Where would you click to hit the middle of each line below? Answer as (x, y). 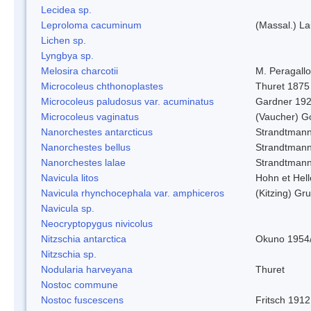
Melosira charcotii (79, 70)
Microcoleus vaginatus (90, 116)
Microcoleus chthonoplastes (102, 86)
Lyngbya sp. (67, 55)
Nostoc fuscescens (82, 300)
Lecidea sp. (66, 9)
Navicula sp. (68, 208)
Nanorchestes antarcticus (97, 132)
